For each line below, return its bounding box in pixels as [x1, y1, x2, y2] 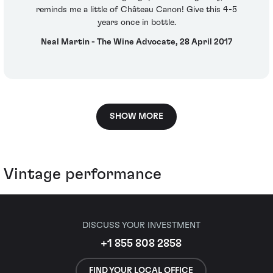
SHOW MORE [110, 112, 163, 121]
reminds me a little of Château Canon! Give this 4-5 [36, 5, 237, 15]
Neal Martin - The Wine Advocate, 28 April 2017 [41, 37, 232, 46]
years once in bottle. [97, 18, 176, 27]
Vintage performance [4, 166, 161, 183]
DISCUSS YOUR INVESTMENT [82, 221, 200, 230]
